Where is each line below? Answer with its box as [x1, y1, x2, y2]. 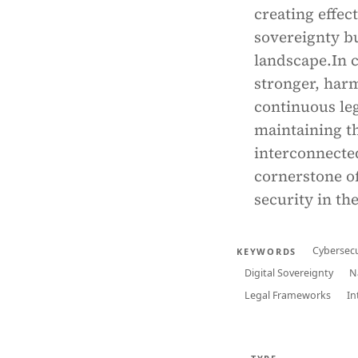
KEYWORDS [237, 245, 297, 257]
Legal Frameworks [245, 288, 331, 302]
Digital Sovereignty [245, 266, 333, 280]
